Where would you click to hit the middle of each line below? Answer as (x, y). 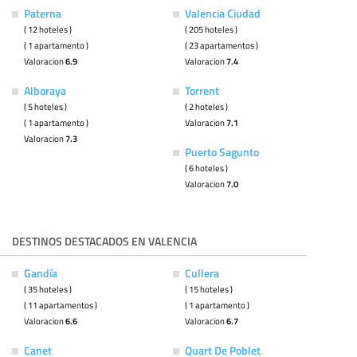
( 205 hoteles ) (211, 29)
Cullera (202, 273)
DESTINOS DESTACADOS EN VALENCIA (104, 241)
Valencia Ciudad (222, 14)
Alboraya (45, 91)
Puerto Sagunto (222, 152)
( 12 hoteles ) (48, 29)
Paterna (43, 14)
